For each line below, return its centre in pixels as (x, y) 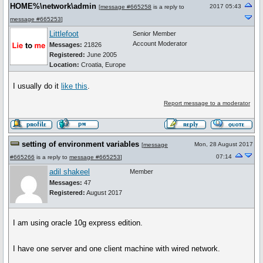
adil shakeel (70, 172)
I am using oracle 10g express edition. (78, 223)
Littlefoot (64, 34)
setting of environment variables (80, 144)
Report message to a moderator (207, 103)
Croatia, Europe (103, 65)
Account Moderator (160, 43)
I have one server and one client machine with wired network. (117, 249)
